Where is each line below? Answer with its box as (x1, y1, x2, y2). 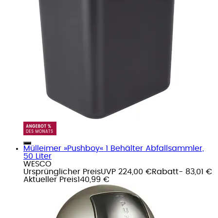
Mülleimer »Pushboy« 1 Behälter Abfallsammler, (23, 144, 204, 152)
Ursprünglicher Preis (23, 167, 101, 176)
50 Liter (23, 152, 52, 160)
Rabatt (152, 167, 179, 176)
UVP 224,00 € (101, 167, 152, 176)
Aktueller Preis (23, 175, 77, 183)
